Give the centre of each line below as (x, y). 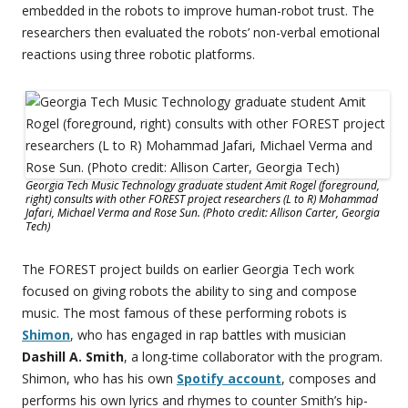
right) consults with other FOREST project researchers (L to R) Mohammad (202, 199)
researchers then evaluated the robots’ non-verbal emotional (201, 33)
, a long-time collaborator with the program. (253, 357)
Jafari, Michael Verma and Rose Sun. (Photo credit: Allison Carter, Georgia (203, 213)
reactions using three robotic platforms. (138, 55)
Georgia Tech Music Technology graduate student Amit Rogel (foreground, (203, 186)
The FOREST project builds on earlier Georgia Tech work (188, 270)
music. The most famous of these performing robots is (184, 313)
